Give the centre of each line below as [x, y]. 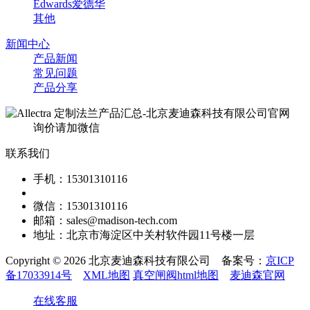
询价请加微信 [66, 127]
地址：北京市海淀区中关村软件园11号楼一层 [144, 235]
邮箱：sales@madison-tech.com [105, 220]
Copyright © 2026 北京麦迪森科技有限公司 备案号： [136, 260]
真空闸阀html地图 [176, 275]
